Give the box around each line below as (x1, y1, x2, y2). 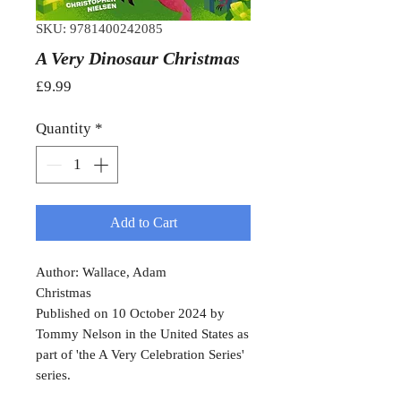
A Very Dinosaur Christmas (36, 48, 240, 69)
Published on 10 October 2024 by (36, 305, 225, 320)
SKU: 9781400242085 (36, 21, 163, 37)
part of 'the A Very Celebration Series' (36, 346, 244, 362)
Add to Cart (109, 214, 177, 230)
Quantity (36, 120, 91, 138)
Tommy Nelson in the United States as (36, 326, 249, 341)
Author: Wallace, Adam (36, 264, 166, 279)
